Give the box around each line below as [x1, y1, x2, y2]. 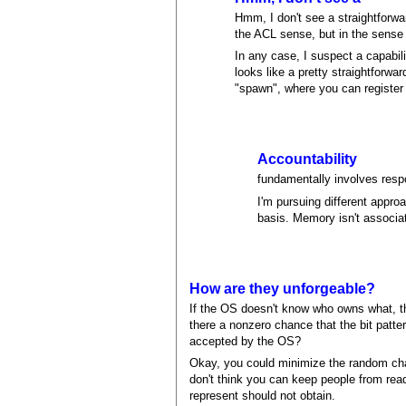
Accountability [257, 151, 358, 168]
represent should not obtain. [189, 389, 336, 403]
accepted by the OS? [189, 333, 302, 348]
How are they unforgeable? [189, 280, 376, 296]
